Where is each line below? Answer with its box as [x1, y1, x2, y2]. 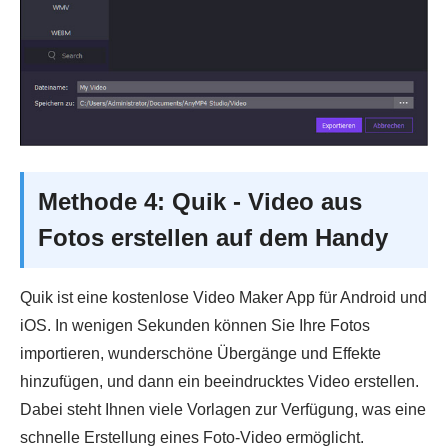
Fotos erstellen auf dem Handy [38, 224, 388, 252]
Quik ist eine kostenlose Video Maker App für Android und [20, 289, 427, 307]
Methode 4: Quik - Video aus [38, 188, 362, 216]
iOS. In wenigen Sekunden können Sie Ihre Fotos [20, 317, 370, 335]
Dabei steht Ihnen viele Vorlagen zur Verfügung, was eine [20, 401, 426, 419]
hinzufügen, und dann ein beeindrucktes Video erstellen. [20, 373, 419, 391]
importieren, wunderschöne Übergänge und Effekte [20, 345, 381, 363]
